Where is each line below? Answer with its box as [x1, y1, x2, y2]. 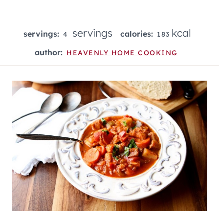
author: [35, 47, 66, 57]
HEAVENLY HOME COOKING [66, 48, 178, 57]
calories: [120, 28, 155, 39]
